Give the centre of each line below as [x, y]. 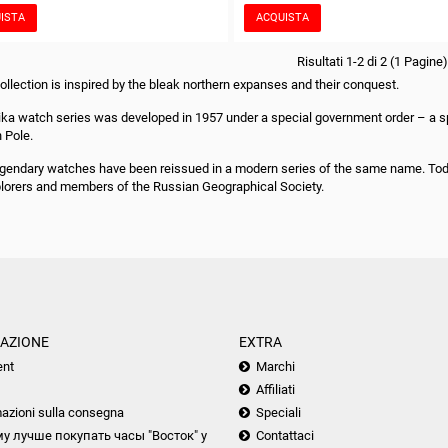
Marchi [275, 366]
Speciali [278, 412]
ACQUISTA [282, 18]
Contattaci [285, 435]
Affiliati [275, 389]
